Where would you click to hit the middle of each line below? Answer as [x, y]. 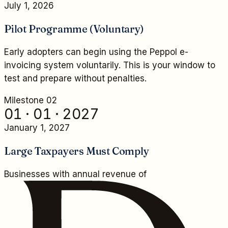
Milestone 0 [28, 100]
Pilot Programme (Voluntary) [74, 28]
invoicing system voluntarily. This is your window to [110, 65]
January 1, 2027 [37, 127]
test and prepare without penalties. [75, 78]
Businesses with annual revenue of [75, 174]
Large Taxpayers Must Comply [77, 151]
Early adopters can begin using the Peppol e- [96, 52]
